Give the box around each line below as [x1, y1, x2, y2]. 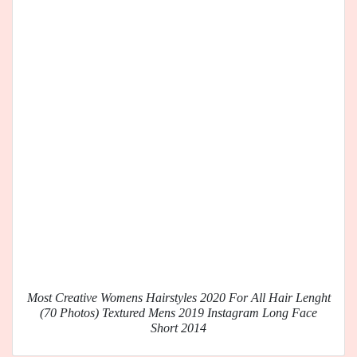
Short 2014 [151, 321, 206, 335]
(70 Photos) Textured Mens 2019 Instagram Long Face [40, 306, 317, 320]
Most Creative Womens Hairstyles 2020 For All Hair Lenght [26, 291, 331, 305]
